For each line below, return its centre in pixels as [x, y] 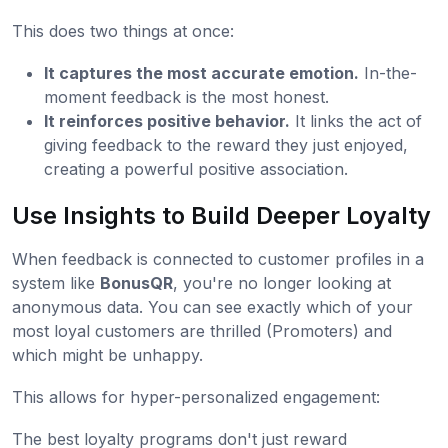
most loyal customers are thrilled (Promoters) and [202, 331]
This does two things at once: [123, 31]
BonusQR [136, 283]
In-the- [388, 73]
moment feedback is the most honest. [186, 97]
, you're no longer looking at [282, 283]
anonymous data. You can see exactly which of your [212, 307]
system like [56, 283]
